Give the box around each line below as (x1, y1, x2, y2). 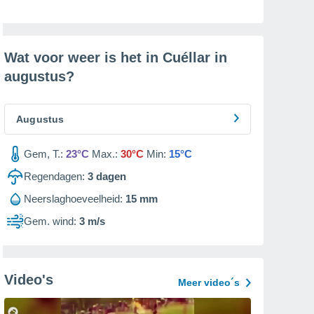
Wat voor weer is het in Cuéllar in (4, 50, 227, 65)
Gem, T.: (24, 148, 63, 160)
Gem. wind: (24, 215, 76, 227)
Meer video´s (178, 277, 240, 288)
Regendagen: (24, 170, 85, 182)
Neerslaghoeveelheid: (24, 193, 123, 205)
